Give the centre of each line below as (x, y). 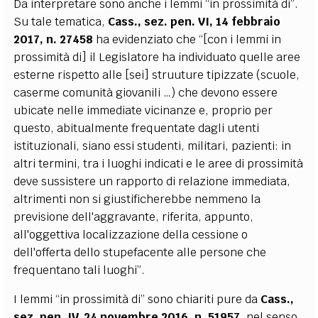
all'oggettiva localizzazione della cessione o (131, 234)
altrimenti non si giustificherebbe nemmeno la (137, 199)
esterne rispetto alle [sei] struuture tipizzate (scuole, (157, 75)
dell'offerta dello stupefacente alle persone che (140, 252)
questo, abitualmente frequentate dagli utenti (137, 128)
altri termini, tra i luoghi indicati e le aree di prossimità (159, 163)
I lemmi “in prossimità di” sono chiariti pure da (137, 299)
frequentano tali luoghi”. (79, 270)
